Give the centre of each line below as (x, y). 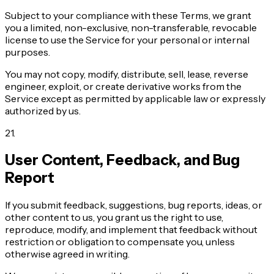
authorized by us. (43, 111)
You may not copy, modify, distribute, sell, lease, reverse (127, 74)
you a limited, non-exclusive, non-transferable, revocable (131, 28)
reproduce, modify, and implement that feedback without (131, 229)
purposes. (28, 52)
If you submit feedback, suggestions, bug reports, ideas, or (134, 205)
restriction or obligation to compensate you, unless (120, 241)
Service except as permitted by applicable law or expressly (135, 99)
